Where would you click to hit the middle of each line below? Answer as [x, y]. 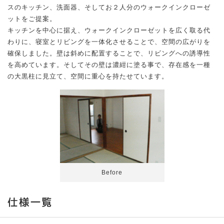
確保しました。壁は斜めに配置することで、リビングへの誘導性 [109, 53]
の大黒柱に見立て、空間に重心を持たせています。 [88, 76]
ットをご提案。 [32, 18]
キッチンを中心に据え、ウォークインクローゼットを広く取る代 [109, 30]
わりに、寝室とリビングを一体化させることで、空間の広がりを [109, 41]
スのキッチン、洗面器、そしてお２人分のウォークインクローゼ [109, 7]
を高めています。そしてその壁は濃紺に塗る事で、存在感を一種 [109, 64]
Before [112, 173]
